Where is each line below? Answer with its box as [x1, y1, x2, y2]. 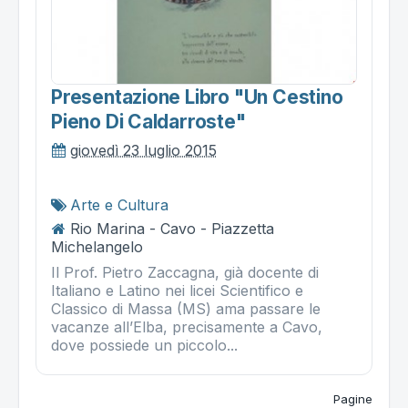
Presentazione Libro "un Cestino [51, 85, 343, 108]
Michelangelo [51, 237, 143, 256]
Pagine [333, 391, 372, 406]
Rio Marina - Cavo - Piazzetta [70, 219, 274, 238]
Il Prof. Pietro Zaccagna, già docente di [51, 262, 319, 281]
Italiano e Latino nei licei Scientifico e [51, 280, 303, 300]
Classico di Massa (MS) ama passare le [51, 299, 321, 318]
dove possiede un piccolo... [51, 335, 238, 354]
